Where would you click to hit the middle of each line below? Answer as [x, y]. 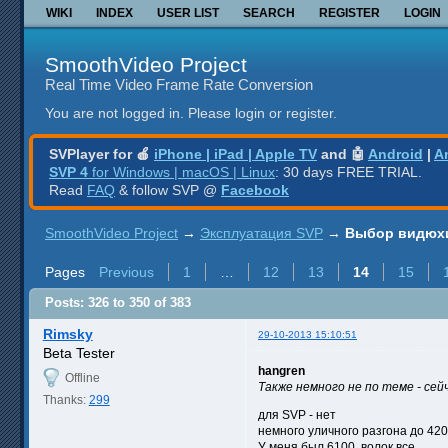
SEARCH [269, 12]
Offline [82, 377]
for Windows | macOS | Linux [181, 171]
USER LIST [188, 12]
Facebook [255, 189]
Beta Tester [78, 352]
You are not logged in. [114, 113]
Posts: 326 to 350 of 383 [118, 303]
